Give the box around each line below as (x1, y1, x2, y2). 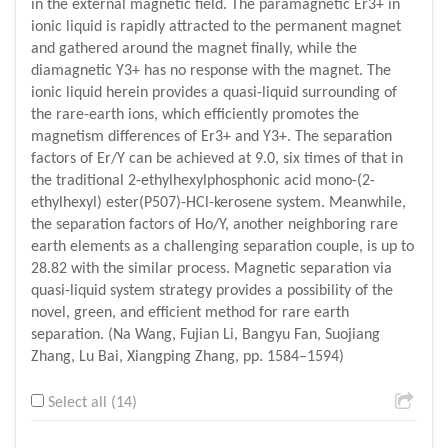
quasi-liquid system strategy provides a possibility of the (31, 283, 393, 300)
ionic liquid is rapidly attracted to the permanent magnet (31, 19, 401, 36)
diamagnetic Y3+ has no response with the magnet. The (31, 63, 391, 80)
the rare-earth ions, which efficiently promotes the (31, 107, 359, 124)
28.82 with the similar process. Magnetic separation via (31, 261, 392, 278)
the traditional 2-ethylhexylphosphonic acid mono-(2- (31, 173, 375, 190)
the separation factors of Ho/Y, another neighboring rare (31, 217, 398, 234)
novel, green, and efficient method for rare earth (31, 305, 349, 322)
